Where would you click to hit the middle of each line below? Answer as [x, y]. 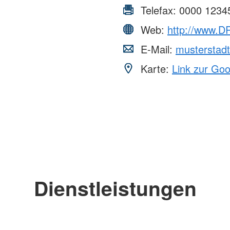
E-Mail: [157, 49]
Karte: [155, 69]
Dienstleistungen [115, 188]
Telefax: [158, 10]
